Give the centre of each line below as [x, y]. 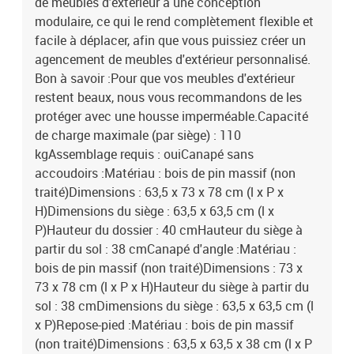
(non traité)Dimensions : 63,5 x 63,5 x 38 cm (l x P [173, 344]
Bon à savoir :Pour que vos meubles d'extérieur [165, 78]
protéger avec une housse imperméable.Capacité [171, 116]
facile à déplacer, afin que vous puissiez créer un [170, 40]
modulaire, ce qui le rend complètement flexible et [174, 21]
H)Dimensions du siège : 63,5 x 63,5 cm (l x [154, 211]
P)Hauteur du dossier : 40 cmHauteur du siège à [169, 230]
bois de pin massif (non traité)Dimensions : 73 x [169, 268]
